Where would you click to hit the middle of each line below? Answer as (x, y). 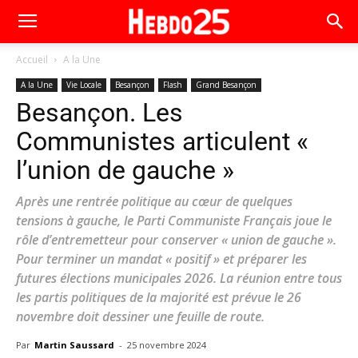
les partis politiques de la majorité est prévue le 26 (159, 297)
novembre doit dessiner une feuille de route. (140, 316)
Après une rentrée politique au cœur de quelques (154, 201)
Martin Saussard (74, 345)
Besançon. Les (99, 113)
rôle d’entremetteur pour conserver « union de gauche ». (176, 240)
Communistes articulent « (162, 141)
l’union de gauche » (125, 170)
